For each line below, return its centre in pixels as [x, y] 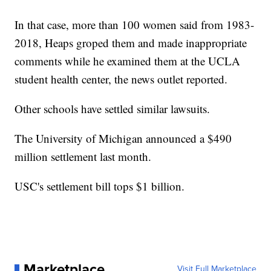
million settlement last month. [83, 157]
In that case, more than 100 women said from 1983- [135, 25]
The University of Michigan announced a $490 [123, 139]
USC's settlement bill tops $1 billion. [100, 186]
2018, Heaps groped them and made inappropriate [131, 43]
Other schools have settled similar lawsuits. [113, 109]
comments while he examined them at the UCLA [128, 61]
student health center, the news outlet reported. [121, 79]
